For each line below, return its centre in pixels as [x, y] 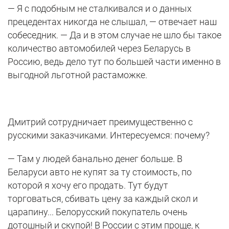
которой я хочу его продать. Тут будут [88, 186]
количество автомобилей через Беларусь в [99, 49]
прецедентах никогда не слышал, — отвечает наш [112, 22]
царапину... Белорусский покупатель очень [98, 212]
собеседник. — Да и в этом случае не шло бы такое [114, 35]
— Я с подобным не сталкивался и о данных [100, 9]
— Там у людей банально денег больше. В [95, 159]
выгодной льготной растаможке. [77, 75]
